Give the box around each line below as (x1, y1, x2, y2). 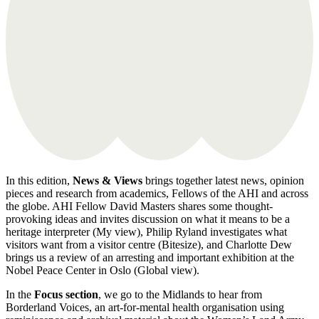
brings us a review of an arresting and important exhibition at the (6, 251, 294, 264)
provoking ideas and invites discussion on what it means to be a (6, 213, 290, 226)
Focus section (34, 288, 98, 301)
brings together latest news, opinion (142, 174, 304, 187)
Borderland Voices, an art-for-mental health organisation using (6, 301, 284, 314)
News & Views (73, 174, 142, 187)
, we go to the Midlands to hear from (98, 288, 262, 301)
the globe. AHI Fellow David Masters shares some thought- (6, 200, 273, 213)
